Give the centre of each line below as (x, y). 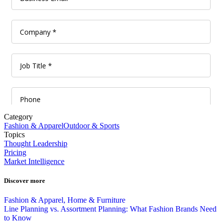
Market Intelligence (34, 161)
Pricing (15, 152)
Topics (14, 134)
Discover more (25, 180)
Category (18, 116)
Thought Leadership (36, 143)
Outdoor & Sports (91, 125)
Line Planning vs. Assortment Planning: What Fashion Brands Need (110, 209)
